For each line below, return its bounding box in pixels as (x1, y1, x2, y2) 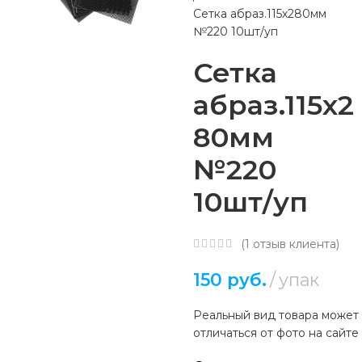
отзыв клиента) (249, 237, 339, 252)
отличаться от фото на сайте (192, 326, 359, 341)
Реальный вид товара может (192, 308, 359, 323)
